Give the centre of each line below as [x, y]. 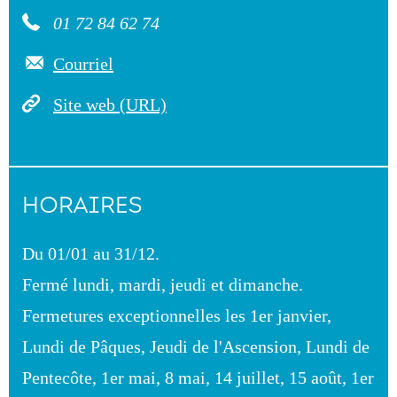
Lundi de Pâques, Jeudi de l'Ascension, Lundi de [196, 346]
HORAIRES [82, 205]
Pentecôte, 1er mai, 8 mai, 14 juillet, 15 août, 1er [198, 378]
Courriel [83, 64]
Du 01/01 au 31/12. [91, 253]
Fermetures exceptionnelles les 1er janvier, [177, 315]
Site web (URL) [110, 105]
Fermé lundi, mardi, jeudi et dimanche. [163, 284]
